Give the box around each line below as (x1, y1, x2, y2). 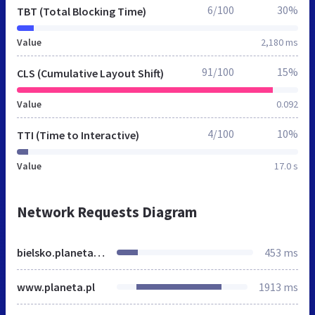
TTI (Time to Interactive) (17, 127, 139, 142)
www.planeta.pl (17, 279, 95, 294)
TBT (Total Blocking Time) (17, 4, 146, 18)
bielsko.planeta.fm (94, 245, 105, 259)
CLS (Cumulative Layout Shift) (17, 65, 164, 80)
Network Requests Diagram (17, 202, 197, 221)
